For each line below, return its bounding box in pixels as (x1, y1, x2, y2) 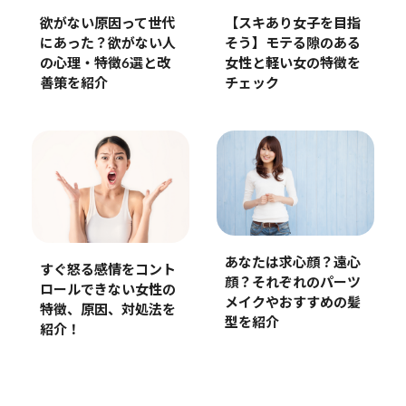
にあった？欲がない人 (39, 36, 176, 51)
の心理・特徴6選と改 (39, 56, 170, 71)
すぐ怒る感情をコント (39, 264, 176, 278)
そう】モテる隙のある (224, 36, 361, 51)
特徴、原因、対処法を (39, 304, 176, 318)
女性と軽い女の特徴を (224, 56, 361, 71)
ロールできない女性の (39, 284, 176, 298)
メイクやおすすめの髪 (224, 295, 361, 310)
